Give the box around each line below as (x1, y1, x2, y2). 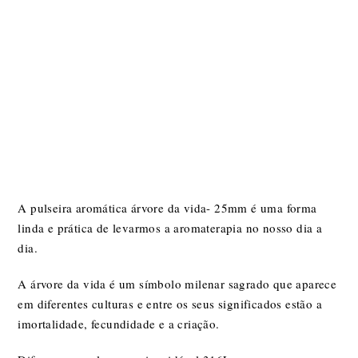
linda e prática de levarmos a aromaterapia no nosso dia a (18, 220, 323, 237)
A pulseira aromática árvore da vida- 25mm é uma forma (18, 200, 317, 217)
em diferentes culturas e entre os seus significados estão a (18, 296, 323, 312)
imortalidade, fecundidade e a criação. (18, 316, 220, 332)
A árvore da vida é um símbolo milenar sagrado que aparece (18, 276, 337, 292)
